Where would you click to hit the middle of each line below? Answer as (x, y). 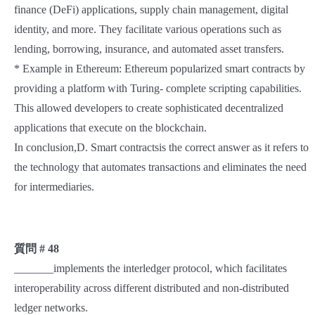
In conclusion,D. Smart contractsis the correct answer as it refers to (161, 148)
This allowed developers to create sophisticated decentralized (149, 108)
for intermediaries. (54, 187)
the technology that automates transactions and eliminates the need (160, 167)
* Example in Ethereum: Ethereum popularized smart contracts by (160, 69)
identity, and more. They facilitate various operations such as (148, 30)
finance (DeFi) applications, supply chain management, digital (151, 10)
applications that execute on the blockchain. (110, 128)
